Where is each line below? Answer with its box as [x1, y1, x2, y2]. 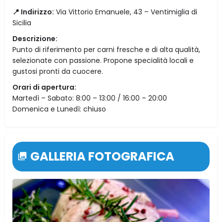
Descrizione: [12, 33, 57, 44]
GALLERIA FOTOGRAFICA [30, 148, 174, 165]
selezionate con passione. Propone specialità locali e [12, 55, 194, 65]
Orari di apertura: [12, 82, 76, 92]
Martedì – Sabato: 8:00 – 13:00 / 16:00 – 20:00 [12, 93, 167, 103]
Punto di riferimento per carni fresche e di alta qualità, [12, 44, 200, 55]
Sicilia [12, 17, 31, 28]
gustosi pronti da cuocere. [12, 66, 103, 76]
